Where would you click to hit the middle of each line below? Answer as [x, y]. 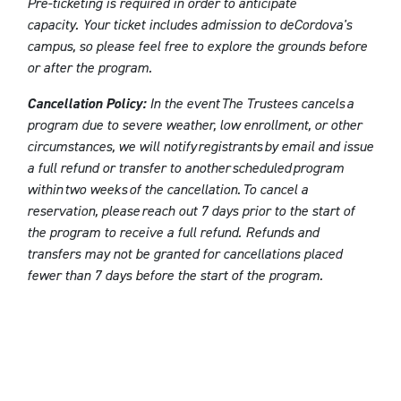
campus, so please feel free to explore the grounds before [197, 46]
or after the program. [90, 68]
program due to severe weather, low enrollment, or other [194, 125]
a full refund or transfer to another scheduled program [185, 168]
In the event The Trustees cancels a [250, 103]
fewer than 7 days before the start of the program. [177, 275]
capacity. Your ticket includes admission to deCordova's [189, 25]
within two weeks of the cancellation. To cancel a [167, 189]
